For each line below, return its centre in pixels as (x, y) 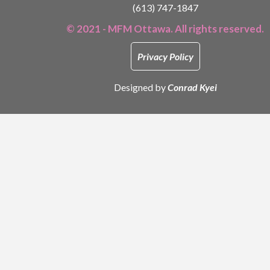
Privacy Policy (165, 57)
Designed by (140, 87)
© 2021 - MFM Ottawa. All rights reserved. (165, 29)
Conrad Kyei (192, 87)
